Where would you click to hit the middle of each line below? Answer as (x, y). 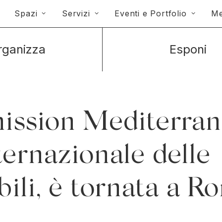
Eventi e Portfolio (151, 13)
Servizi (76, 13)
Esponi (188, 49)
